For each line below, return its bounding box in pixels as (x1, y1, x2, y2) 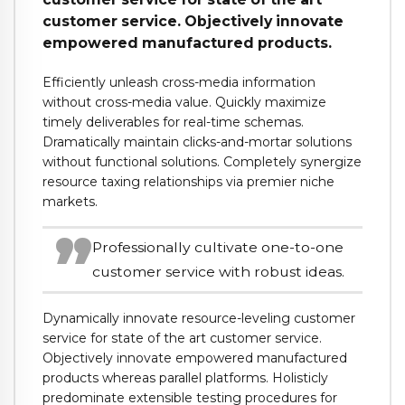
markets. (42, 193, 98, 211)
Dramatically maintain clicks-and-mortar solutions (42, 134, 352, 151)
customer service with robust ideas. (92, 263, 345, 281)
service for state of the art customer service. (42, 329, 322, 346)
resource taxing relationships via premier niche (42, 174, 334, 191)
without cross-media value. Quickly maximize (42, 94, 326, 111)
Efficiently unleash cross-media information (42, 74, 316, 91)
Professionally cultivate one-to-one (92, 239, 344, 257)
